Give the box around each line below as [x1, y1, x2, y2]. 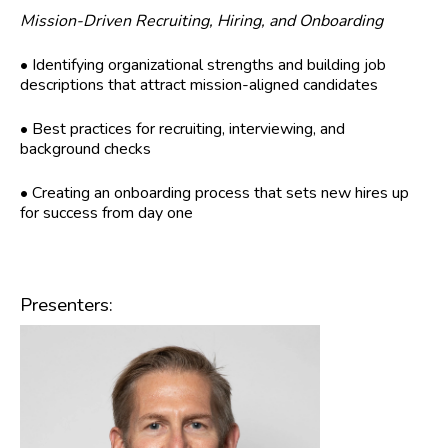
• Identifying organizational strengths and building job [20, 54, 386, 77]
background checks [20, 138, 151, 161]
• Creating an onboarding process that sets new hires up [20, 182, 409, 205]
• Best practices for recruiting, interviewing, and [20, 118, 345, 141]
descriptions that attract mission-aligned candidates [20, 74, 378, 97]
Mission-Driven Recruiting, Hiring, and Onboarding [20, 10, 383, 33]
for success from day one [20, 202, 193, 225]
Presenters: [20, 292, 113, 319]
